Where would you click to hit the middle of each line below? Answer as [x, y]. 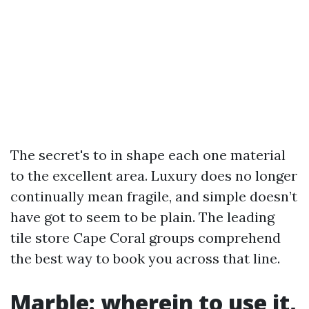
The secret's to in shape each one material [148, 155]
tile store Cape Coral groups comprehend [146, 238]
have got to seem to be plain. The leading [142, 217]
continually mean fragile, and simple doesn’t [154, 196]
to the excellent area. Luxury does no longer [154, 176]
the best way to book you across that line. [145, 258]
